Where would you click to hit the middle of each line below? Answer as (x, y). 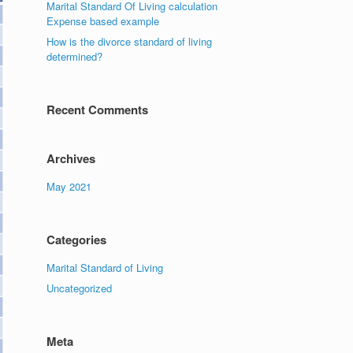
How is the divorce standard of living (130, 41)
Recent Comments (98, 110)
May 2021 (69, 186)
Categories (77, 240)
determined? (75, 56)
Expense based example (103, 21)
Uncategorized (80, 288)
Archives (71, 158)
